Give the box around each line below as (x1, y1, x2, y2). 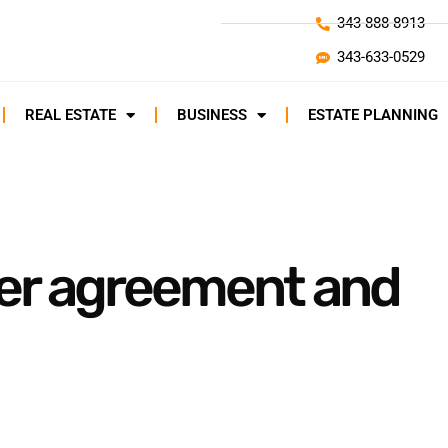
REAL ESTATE (25, 106, 116, 124)
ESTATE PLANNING (308, 106, 438, 124)
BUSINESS (177, 106, 247, 124)
